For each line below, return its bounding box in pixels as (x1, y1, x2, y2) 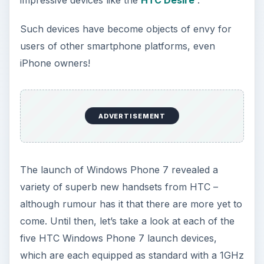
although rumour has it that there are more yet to (19, 198, 242, 210)
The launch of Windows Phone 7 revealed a (19, 164, 218, 176)
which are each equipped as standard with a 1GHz (19, 249, 244, 262)
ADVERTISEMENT (98, 111, 166, 120)
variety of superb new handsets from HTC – (19, 181, 218, 193)
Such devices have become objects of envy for (19, 23, 232, 35)
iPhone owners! (19, 57, 90, 70)
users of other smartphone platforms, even (19, 40, 215, 52)
